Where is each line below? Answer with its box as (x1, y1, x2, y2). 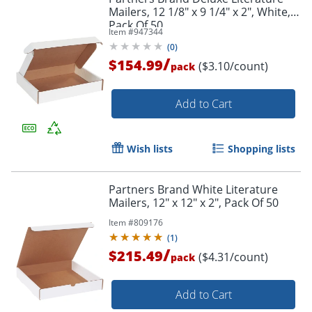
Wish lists (127, 141, 173, 155)
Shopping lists (228, 141, 295, 155)
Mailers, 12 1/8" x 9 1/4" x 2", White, (109, 3, 290, 19)
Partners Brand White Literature (109, 181, 278, 197)
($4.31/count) (198, 249, 268, 265)
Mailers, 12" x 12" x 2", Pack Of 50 (109, 194, 279, 210)
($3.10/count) (198, 58, 268, 74)
